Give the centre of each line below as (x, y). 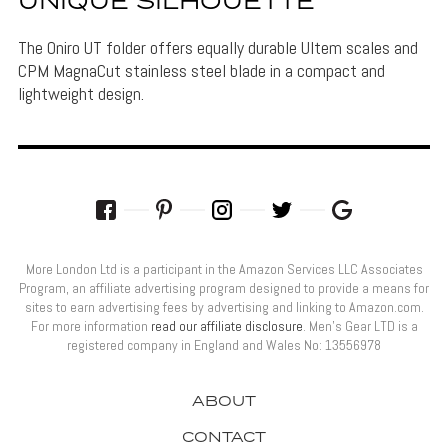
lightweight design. (80, 94)
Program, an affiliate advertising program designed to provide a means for (224, 288)
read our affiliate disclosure (226, 326)
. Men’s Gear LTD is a (360, 326)
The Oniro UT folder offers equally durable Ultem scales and (217, 48)
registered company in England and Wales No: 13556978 (224, 345)
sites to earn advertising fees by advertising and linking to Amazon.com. (224, 307)
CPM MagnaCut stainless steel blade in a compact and (201, 71)
